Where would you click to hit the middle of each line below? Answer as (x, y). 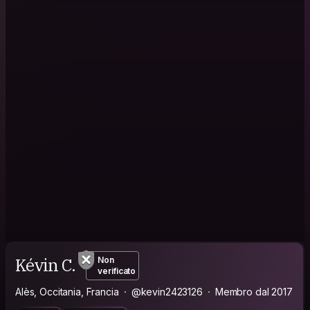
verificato (117, 271)
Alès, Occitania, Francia (67, 291)
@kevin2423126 (167, 291)
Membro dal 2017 (254, 291)
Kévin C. (45, 265)
